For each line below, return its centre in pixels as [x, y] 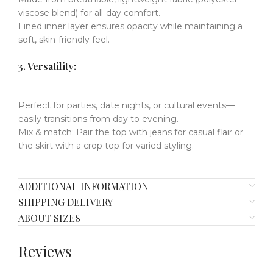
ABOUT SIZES [49, 218]
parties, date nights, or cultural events [147, 106]
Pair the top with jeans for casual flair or [158, 133]
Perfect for [43, 106]
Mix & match [45, 133]
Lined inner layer [53, 27]
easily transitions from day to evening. [98, 119]
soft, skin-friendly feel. [64, 40]
